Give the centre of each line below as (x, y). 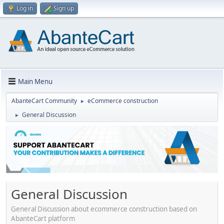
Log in (25, 8)
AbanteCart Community (44, 101)
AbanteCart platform (43, 218)
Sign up (64, 8)
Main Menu (35, 81)
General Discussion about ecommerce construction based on (104, 209)
